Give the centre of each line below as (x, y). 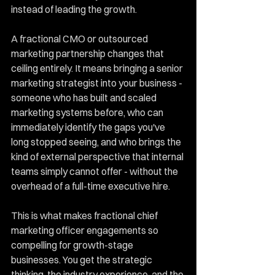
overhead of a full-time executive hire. (91, 186)
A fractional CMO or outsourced (80, 39)
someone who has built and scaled (85, 98)
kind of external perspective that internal (98, 157)
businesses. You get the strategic (83, 260)
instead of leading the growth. (74, 9)
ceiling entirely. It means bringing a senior (98, 68)
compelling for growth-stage (73, 245)
